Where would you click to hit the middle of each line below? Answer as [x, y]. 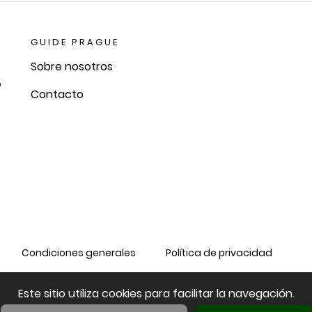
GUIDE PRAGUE [75, 42]
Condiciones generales [78, 253]
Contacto [57, 94]
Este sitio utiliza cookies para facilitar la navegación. [156, 294]
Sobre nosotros [72, 67]
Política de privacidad [219, 253]
